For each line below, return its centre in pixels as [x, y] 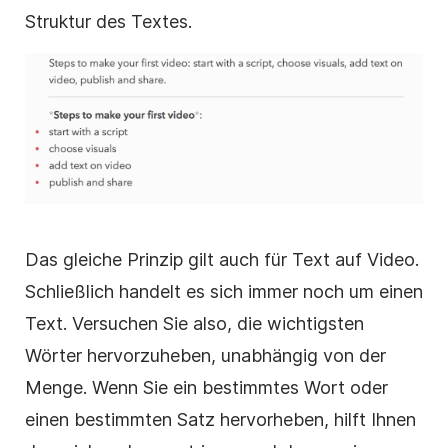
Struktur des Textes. [108, 21]
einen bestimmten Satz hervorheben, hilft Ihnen [220, 420]
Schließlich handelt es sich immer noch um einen [224, 292]
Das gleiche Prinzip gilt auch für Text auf [196, 260]
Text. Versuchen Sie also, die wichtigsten [194, 324]
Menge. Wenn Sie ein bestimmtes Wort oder [206, 388]
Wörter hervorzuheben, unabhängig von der [205, 356]
